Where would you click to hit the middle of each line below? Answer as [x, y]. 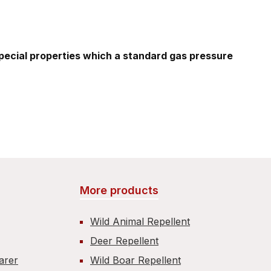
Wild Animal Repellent [140, 221]
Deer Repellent [124, 241]
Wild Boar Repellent [135, 260]
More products [119, 190]
